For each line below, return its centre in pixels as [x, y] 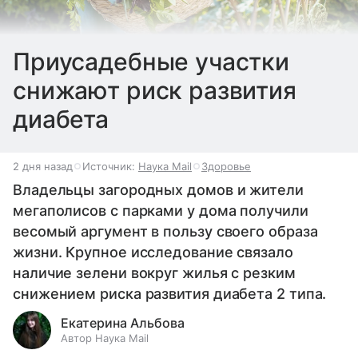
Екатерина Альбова [123, 323]
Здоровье [226, 167]
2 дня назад [43, 167]
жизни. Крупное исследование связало [153, 253]
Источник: [110, 167]
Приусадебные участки [151, 62]
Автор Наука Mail [105, 338]
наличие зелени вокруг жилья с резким [154, 273]
